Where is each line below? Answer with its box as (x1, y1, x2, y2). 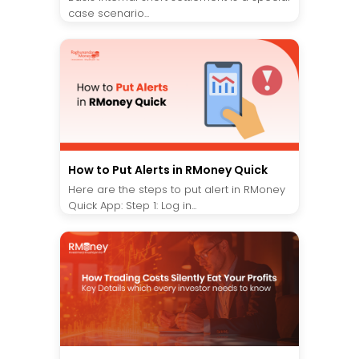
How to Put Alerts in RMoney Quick (68, 161, 268, 178)
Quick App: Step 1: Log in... (68, 197, 196, 213)
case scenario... (68, 5, 149, 21)
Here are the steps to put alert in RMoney (68, 181, 285, 197)
